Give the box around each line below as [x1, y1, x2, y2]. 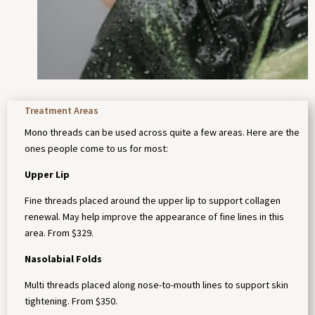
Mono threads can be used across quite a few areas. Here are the [25, 126, 300, 139]
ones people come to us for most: [25, 142, 168, 155]
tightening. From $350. [25, 295, 117, 308]
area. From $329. [25, 226, 94, 240]
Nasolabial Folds [25, 252, 102, 266]
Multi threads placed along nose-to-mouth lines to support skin [25, 278, 288, 292]
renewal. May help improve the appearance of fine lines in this [25, 210, 284, 224]
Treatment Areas [25, 104, 98, 117]
